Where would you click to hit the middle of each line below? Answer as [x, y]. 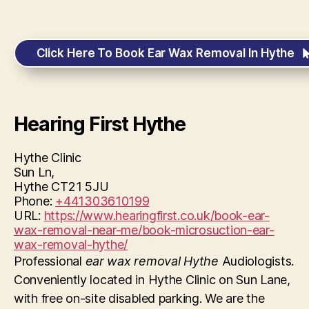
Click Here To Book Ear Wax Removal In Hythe [166, 53]
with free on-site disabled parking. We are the [139, 299]
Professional [50, 261]
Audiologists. [256, 261]
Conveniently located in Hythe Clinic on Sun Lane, [152, 280]
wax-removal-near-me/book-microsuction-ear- [144, 230]
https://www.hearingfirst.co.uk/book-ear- [157, 216]
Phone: [35, 201]
